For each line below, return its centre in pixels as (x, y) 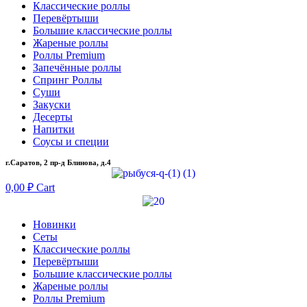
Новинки (54, 224)
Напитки (54, 130)
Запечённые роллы (77, 68)
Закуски (52, 105)
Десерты (53, 117)
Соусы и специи (71, 142)
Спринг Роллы (67, 80)
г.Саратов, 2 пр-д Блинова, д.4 (58, 163)
